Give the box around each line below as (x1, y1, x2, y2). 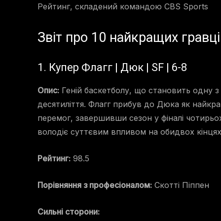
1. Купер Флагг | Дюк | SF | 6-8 (37, 61, 187, 74)
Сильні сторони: (37, 207, 100, 217)
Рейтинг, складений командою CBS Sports (37, 1, 208, 12)
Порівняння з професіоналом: (37, 180, 152, 190)
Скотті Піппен (152, 180, 209, 190)
